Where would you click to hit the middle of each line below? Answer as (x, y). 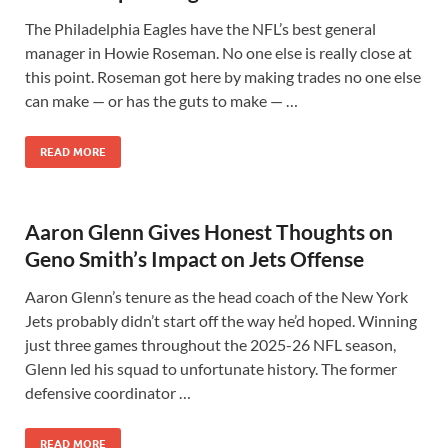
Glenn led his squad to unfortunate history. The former (211, 368)
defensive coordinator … (108, 392)
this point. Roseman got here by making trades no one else (223, 76)
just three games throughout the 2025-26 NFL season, (210, 344)
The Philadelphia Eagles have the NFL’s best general (200, 28)
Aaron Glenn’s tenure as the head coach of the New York (216, 296)
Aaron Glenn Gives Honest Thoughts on (209, 231)
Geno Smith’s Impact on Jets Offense (194, 258)
